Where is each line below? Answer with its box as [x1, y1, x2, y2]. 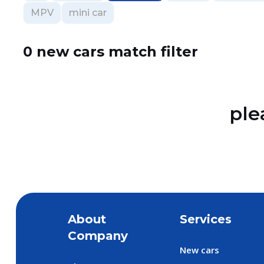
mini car [68, 7, 107, 18]
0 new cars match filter [22, 43, 198, 60]
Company [67, 229, 128, 243]
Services [179, 212, 232, 226]
